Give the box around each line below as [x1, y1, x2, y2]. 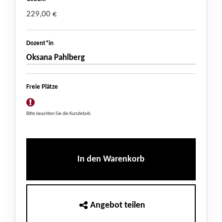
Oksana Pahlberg [26, 54, 85, 62]
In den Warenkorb [77, 155, 145, 164]
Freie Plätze [26, 84, 58, 91]
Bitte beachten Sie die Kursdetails [26, 111, 91, 116]
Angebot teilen [90, 201, 145, 210]
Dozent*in [26, 40, 54, 47]
